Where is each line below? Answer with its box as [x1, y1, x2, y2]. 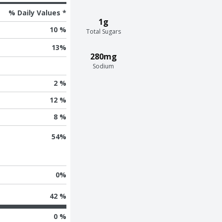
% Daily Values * [8, 7, 66, 17]
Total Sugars [86, 27, 121, 36]
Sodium [93, 61, 114, 70]
